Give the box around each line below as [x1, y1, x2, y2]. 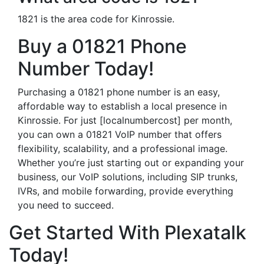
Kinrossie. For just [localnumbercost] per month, [18, 114, 232, 126]
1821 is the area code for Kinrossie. [18, 13, 174, 25]
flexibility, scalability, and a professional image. [18, 143, 227, 154]
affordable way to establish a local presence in [18, 100, 227, 112]
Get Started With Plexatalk [9, 221, 246, 244]
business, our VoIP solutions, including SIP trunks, [18, 171, 237, 183]
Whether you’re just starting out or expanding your [18, 157, 244, 169]
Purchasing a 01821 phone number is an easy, [18, 86, 220, 98]
